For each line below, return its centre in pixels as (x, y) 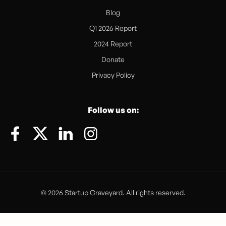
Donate (113, 60)
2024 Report (113, 44)
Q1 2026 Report (113, 28)
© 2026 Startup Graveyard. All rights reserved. (113, 193)
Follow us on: (113, 110)
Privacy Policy (113, 75)
